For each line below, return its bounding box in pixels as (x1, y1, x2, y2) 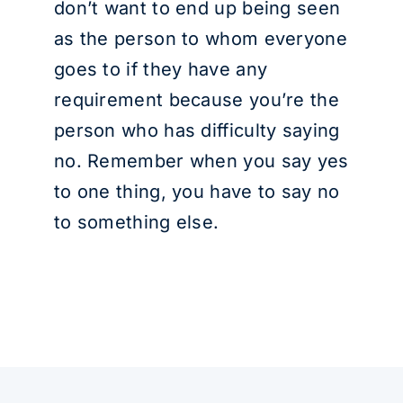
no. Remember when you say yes (53, 150, 349, 172)
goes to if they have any (53, 58, 268, 80)
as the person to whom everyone (53, 28, 347, 49)
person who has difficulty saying (53, 120, 340, 141)
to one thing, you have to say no (53, 181, 340, 202)
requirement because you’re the (53, 89, 339, 111)
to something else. (53, 211, 219, 233)
